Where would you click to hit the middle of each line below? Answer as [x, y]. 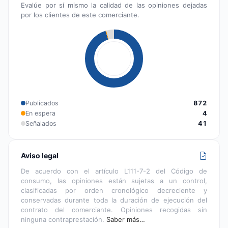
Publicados [42, 103]
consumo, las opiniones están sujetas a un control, [114, 180]
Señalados [41, 123]
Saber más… [126, 219]
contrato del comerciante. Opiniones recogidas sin [114, 209]
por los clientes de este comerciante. [80, 15]
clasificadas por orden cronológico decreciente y [114, 190]
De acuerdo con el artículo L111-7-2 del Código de [114, 171]
